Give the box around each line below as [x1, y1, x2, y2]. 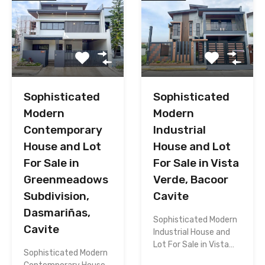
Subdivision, [24, 189, 89, 203]
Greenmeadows [24, 172, 108, 186]
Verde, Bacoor [153, 172, 228, 186]
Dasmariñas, [24, 205, 91, 219]
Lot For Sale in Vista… [153, 239, 234, 250]
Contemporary [24, 122, 102, 137]
